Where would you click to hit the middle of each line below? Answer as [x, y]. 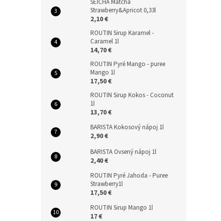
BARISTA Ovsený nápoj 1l [123, 152]
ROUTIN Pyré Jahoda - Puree [129, 176]
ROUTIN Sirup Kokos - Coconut [132, 95]
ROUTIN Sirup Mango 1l [122, 208]
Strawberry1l [107, 184]
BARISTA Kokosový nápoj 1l [127, 127]
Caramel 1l [105, 41]
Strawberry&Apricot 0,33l [123, 10]
